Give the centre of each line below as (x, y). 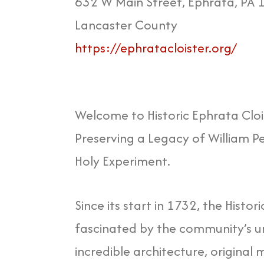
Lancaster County (126, 25)
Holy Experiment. (123, 161)
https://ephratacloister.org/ (156, 48)
